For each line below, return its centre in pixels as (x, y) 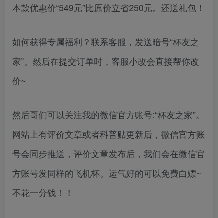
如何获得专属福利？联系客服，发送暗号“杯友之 (106, 41)
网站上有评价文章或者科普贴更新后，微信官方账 (109, 134)
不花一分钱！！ (43, 192)
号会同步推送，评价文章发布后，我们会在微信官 (109, 153)
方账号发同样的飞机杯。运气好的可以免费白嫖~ (107, 173)
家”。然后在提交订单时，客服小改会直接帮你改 (106, 61)
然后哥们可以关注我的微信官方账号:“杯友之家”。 (108, 114)
